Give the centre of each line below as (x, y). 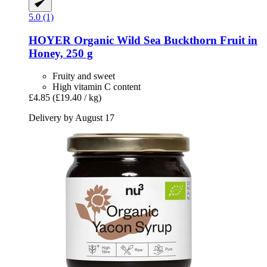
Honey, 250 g (61, 53)
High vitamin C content (97, 87)
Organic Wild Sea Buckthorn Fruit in (164, 40)
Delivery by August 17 (72, 118)
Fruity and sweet (84, 76)
